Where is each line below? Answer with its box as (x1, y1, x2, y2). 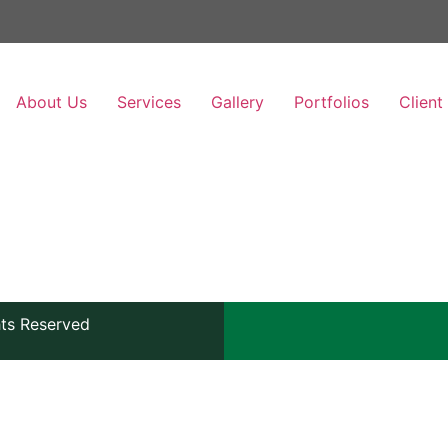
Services (116, 92, 181, 113)
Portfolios (293, 92, 369, 113)
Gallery (210, 92, 264, 113)
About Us (15, 92, 87, 113)
